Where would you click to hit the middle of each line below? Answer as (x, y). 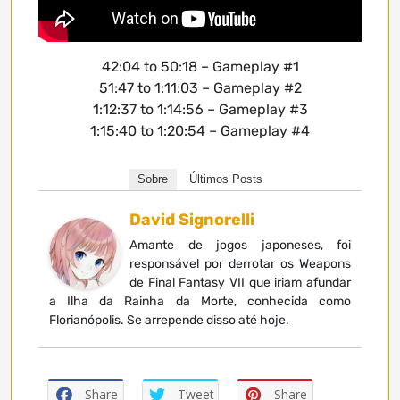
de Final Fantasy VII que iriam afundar (240, 282)
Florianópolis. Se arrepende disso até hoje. (169, 320)
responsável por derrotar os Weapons (240, 263)
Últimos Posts (226, 179)
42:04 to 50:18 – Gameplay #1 (200, 66)
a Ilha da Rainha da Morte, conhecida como (200, 301)
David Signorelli (192, 219)
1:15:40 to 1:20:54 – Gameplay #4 (200, 130)
